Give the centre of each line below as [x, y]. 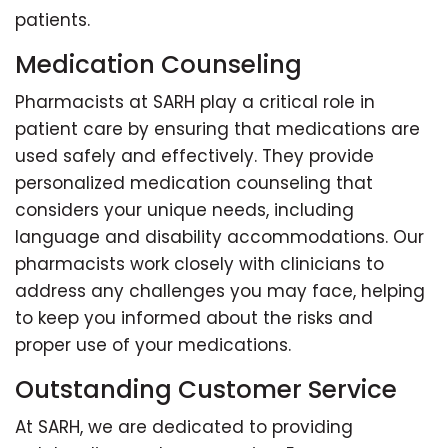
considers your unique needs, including [184, 209]
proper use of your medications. [153, 344]
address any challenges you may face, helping [220, 290]
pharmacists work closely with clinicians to [199, 263]
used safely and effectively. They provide [194, 155]
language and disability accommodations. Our [219, 236]
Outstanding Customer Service [206, 389]
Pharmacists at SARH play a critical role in [195, 101]
